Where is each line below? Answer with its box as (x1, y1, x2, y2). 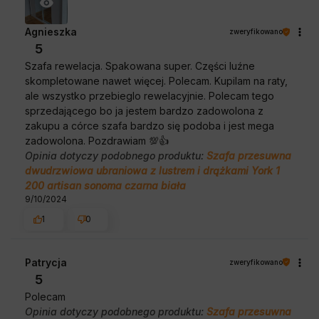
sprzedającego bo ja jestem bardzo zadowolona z (25, 105, 263, 117)
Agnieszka (25, 26, 77, 38)
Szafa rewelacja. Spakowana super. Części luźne (25, 60, 255, 73)
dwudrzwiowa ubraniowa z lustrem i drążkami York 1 (25, 164, 280, 177)
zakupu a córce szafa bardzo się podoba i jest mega (25, 120, 274, 132)
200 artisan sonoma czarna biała (25, 179, 186, 192)
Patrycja (25, 256, 67, 268)
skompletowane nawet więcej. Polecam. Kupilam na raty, (25, 75, 288, 88)
